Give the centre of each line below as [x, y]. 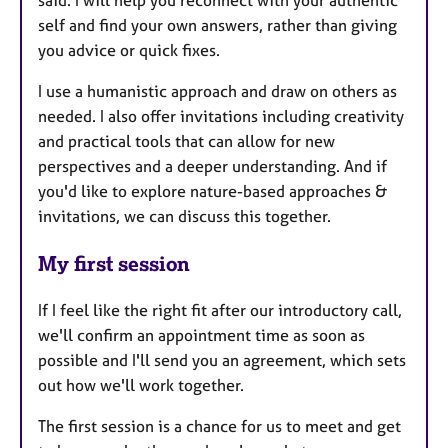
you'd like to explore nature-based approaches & [212, 190]
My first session [114, 263]
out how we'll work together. [141, 384]
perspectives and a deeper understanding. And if [212, 165]
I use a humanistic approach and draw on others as [217, 90]
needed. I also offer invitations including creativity [221, 115]
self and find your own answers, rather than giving [217, 24]
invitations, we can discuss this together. [184, 215]
